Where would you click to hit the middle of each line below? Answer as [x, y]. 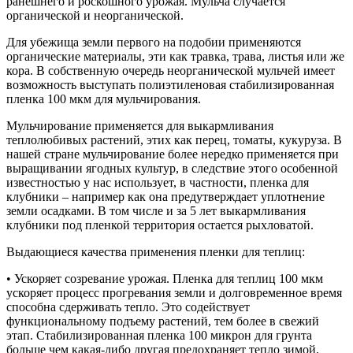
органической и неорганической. [95, 15]
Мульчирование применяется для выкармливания [140, 125]
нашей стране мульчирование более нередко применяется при [173, 154]
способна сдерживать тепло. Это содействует [128, 307]
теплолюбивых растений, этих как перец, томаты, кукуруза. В [174, 139]
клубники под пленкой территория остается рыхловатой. [160, 225]
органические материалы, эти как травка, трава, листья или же [175, 56]
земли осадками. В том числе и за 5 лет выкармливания [156, 210]
